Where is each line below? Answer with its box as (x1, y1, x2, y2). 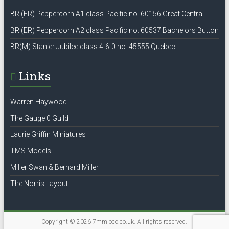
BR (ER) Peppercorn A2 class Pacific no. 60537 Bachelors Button (10, 26, 219, 34)
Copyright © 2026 (41, 218, 93, 225)
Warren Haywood (10, 97, 67, 106)
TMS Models (10, 146, 51, 155)
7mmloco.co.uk (93, 218, 134, 225)
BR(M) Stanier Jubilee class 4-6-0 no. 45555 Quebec (10, 42, 175, 51)
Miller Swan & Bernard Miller (10, 163, 99, 171)
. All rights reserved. (134, 218, 188, 225)
